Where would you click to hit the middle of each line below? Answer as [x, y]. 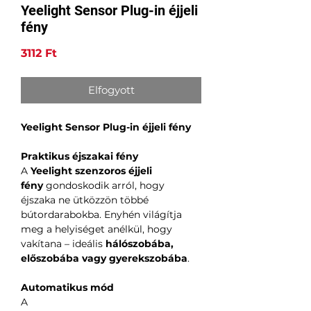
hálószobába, [140, 244]
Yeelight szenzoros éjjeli [91, 171]
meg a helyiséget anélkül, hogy [96, 229]
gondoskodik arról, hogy [104, 186]
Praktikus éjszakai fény [79, 157]
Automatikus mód [67, 288]
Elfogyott [111, 90]
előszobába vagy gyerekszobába [104, 259]
